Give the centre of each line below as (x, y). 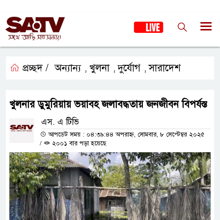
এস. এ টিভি (60, 122)
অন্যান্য (68, 68)
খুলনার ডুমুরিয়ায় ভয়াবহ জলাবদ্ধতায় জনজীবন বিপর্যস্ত (108, 104)
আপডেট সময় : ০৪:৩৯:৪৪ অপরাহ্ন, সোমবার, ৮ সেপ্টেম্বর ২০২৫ (125, 135)
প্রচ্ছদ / (34, 68)
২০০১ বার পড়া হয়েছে (78, 143)
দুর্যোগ (129, 68)
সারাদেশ (165, 68)
